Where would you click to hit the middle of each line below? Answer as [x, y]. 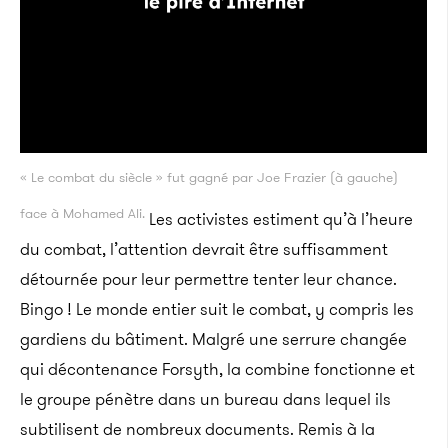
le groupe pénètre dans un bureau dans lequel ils [205, 398]
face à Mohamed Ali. [82, 212]
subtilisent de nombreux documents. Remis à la [197, 428]
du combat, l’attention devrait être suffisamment [204, 248]
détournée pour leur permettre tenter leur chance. [208, 278]
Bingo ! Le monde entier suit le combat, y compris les [217, 308]
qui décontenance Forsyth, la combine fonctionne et [217, 368]
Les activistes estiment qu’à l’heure [279, 218]
